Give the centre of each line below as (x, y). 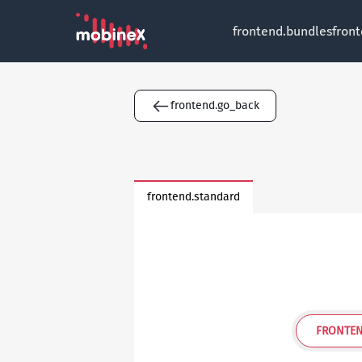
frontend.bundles (282, 31)
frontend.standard (194, 196)
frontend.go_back (215, 105)
